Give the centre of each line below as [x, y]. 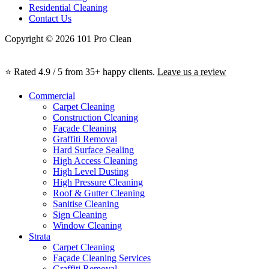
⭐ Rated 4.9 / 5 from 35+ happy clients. [81, 71]
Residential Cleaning [68, 7]
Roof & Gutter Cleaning [99, 193]
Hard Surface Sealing [93, 150]
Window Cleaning [87, 225]
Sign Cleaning [80, 214]
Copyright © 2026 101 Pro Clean [68, 38]
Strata [40, 236]
